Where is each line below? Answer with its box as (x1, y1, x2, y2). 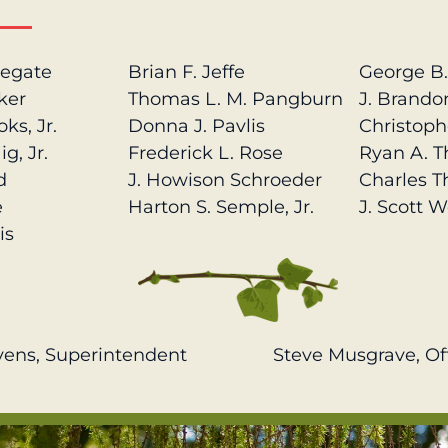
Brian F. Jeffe (127, 60, 245, 83)
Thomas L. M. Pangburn (127, 87, 343, 110)
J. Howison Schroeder (127, 168, 322, 191)
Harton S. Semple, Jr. (127, 195, 314, 218)
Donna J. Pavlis (127, 114, 265, 137)
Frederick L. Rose (127, 141, 283, 164)
